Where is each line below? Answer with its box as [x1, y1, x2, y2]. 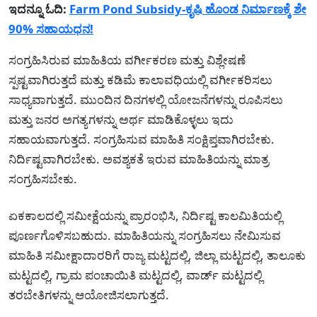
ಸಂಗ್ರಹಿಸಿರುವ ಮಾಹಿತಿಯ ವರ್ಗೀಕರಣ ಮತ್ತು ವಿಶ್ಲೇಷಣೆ [8, 51, 246, 68]
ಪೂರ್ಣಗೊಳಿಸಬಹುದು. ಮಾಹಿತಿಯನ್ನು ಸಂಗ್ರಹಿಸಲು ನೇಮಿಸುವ [8, 226, 281, 243]
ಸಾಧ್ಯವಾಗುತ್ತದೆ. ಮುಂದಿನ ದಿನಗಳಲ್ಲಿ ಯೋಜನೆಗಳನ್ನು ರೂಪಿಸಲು [8, 91, 283, 108]
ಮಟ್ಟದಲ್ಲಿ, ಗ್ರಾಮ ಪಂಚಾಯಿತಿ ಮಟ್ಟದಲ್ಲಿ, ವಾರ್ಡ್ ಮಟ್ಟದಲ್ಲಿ [8, 266, 263, 283]
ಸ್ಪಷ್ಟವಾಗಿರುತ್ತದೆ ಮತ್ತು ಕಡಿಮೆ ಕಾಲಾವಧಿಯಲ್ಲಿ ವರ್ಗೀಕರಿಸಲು [8, 71, 272, 88]
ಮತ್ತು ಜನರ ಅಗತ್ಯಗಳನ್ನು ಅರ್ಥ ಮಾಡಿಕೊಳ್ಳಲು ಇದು [8, 110, 234, 127]
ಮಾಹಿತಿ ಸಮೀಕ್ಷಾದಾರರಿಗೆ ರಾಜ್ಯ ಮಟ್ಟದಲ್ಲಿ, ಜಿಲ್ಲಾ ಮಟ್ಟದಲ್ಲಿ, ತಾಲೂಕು [8, 246, 306, 263]
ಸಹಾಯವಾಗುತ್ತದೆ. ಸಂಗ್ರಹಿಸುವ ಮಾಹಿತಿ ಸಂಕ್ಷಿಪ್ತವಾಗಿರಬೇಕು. [8, 130, 275, 147]
